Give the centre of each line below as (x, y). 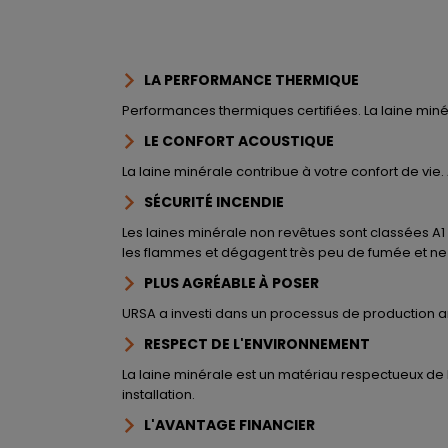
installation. (158, 394)
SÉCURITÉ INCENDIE (218, 202)
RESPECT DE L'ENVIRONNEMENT (261, 344)
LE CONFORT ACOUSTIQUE (242, 141)
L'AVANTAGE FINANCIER (235, 425)
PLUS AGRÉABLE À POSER (236, 283)
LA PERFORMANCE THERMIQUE (255, 80)
